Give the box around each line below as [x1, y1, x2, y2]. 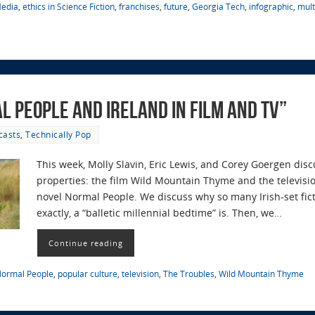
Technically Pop [25, 129, 91, 141]
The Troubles [163, 268, 214, 280]
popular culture [58, 268, 117, 280]
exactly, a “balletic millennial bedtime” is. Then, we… [37, 205, 282, 219]
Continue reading [49, 238, 123, 249]
